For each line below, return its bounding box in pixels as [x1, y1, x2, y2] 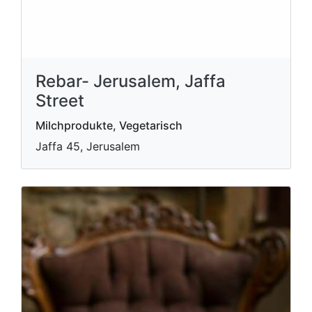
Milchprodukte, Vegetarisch [36, 118, 182, 132]
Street [36, 91, 84, 111]
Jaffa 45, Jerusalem [36, 139, 140, 153]
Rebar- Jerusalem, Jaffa [36, 71, 226, 91]
